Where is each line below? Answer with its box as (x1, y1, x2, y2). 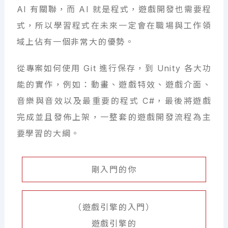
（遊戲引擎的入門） (73, 202, 155, 213)
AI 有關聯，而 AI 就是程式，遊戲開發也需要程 (16, 4, 212, 15)
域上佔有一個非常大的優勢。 (16, 37, 135, 47)
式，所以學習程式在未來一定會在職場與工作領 (16, 20, 212, 31)
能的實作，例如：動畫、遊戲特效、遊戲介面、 (16, 79, 212, 90)
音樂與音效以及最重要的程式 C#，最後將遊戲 (16, 96, 212, 106)
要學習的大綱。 (16, 128, 80, 139)
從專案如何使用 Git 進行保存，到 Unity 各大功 (16, 63, 212, 74)
